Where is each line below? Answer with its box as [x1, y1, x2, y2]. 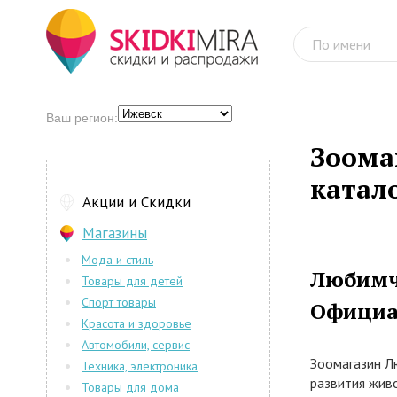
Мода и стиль [82, 252, 153, 268]
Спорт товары [82, 294, 156, 310]
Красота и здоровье [82, 315, 191, 331]
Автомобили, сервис [82, 337, 190, 353]
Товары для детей [82, 273, 183, 289]
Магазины [82, 223, 147, 243]
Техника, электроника [82, 358, 198, 374]
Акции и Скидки [82, 192, 191, 212]
